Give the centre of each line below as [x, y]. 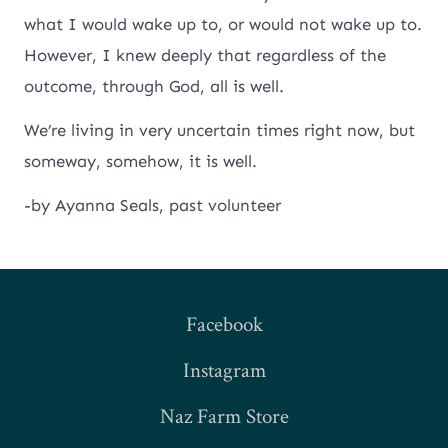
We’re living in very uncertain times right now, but [220, 129]
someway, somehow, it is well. [141, 160]
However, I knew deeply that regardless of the [205, 54]
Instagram [224, 370]
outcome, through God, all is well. [154, 85]
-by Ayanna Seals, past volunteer [153, 204]
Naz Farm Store [224, 416]
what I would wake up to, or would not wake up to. [223, 23]
